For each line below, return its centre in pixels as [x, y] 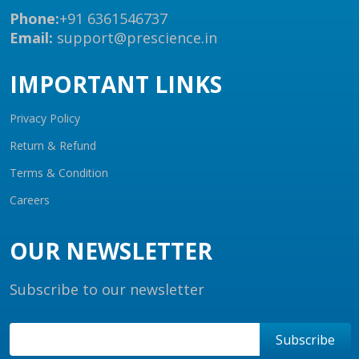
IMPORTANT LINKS [116, 84]
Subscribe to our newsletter [107, 289]
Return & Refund [53, 145]
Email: [31, 38]
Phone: [34, 18]
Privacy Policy [45, 118]
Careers [30, 200]
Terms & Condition [59, 173]
